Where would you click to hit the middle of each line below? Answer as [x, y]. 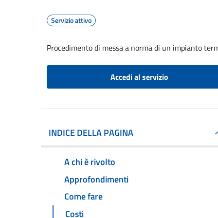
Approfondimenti [96, 179]
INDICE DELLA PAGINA [91, 133]
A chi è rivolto [90, 162]
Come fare [83, 197]
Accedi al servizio [139, 77]
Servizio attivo [71, 20]
